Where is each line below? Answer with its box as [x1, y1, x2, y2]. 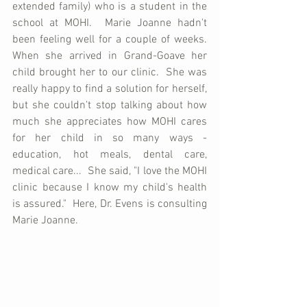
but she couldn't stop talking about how [12, 98, 207, 112]
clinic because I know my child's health [12, 180, 207, 195]
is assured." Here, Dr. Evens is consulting [12, 197, 207, 211]
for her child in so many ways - [12, 131, 207, 145]
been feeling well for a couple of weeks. [12, 32, 207, 47]
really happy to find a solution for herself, [12, 82, 207, 96]
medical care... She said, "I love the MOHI [12, 164, 207, 178]
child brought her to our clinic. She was [12, 65, 207, 79]
